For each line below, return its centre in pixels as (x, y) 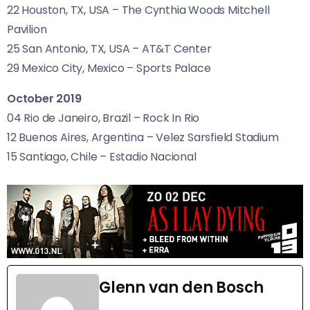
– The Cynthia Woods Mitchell (190, 10)
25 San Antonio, (49, 49)
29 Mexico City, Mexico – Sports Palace (109, 69)
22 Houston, (39, 10)
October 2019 (44, 99)
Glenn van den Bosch (182, 288)
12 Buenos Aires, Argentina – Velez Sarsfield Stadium (143, 138)
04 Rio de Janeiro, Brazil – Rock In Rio (103, 118)
